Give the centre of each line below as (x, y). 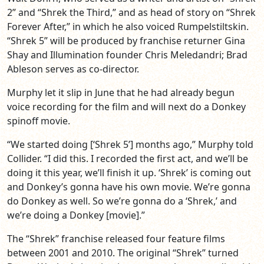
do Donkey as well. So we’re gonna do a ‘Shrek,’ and (122, 201)
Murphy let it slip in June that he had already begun (121, 93)
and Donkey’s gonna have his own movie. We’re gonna (129, 187)
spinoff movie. (39, 121)
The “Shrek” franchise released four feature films (116, 239)
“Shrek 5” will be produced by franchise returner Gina (126, 41)
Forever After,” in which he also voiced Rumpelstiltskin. (128, 27)
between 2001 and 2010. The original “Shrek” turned (123, 253)
